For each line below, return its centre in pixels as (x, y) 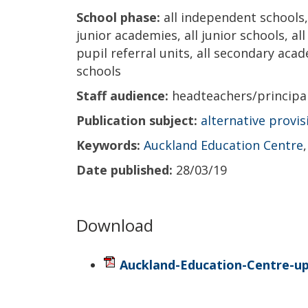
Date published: (124, 169)
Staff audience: (122, 95)
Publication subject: (137, 120)
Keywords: (108, 145)
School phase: (118, 17)
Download (115, 225)
